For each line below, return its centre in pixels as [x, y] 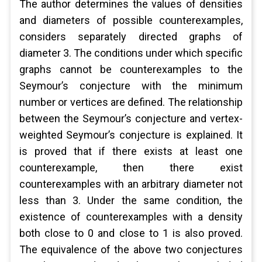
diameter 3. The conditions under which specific [131, 53]
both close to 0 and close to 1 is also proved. [131, 233]
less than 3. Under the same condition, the [131, 200]
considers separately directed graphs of [131, 37]
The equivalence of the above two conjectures [131, 249]
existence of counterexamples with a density [131, 217]
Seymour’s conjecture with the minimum [131, 86]
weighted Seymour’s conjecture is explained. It [131, 135]
